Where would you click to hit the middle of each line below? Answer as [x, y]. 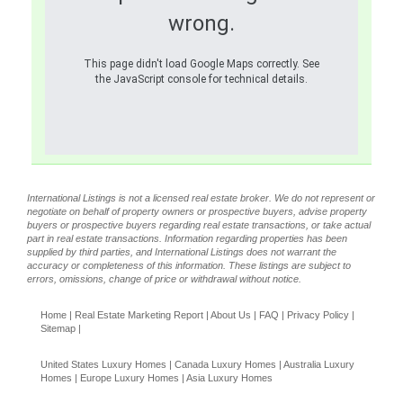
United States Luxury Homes [103, 364]
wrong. [201, 23]
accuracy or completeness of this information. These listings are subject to [189, 265]
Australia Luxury [319, 364]
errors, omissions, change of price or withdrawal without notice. [164, 279]
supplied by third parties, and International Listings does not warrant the [182, 252]
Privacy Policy [318, 315]
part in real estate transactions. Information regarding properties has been [187, 238]
